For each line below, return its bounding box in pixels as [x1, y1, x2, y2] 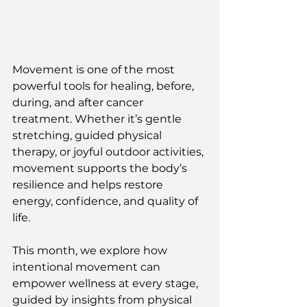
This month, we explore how [12, 244, 170, 258]
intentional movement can [12, 260, 163, 274]
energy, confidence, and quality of [12, 195, 201, 208]
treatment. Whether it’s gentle [12, 112, 184, 126]
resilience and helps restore [12, 178, 166, 192]
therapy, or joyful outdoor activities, [12, 145, 206, 159]
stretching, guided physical [12, 129, 164, 143]
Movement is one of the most [12, 63, 177, 77]
